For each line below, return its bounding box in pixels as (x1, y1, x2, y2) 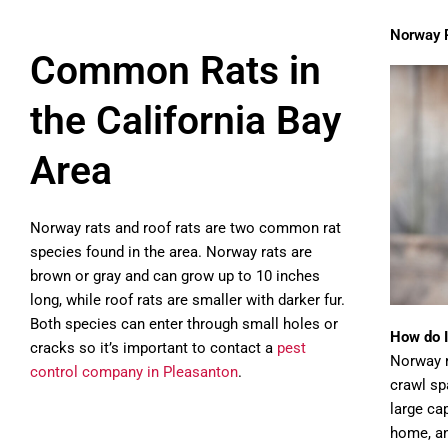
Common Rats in (30, 48, 321, 94)
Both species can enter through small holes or (30, 315, 338, 333)
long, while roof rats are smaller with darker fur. (30, 291, 345, 309)
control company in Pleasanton (30, 363, 238, 381)
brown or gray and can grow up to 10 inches (30, 267, 320, 285)
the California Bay (30, 98, 341, 144)
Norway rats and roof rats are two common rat (30, 219, 341, 237)
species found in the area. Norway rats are (30, 243, 312, 261)
